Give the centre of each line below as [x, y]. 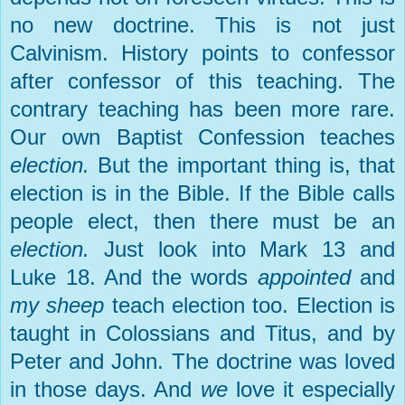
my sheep [57, 305]
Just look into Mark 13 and [250, 249]
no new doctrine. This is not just [202, 24]
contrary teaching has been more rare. [202, 108]
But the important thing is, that [247, 165]
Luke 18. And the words [134, 277]
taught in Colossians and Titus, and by [202, 333]
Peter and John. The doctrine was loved [202, 361]
